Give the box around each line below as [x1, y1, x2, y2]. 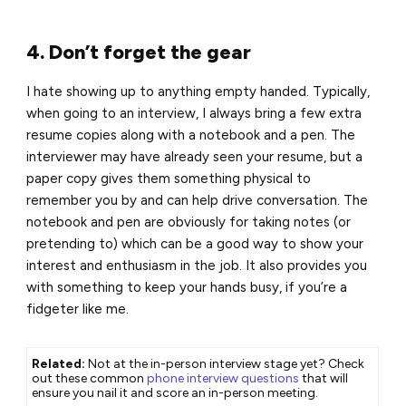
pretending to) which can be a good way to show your [26, 236, 364, 253]
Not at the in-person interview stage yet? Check [85, 356, 365, 372]
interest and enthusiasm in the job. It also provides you [26, 257, 368, 275]
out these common [32, 371, 148, 387]
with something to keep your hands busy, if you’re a [26, 279, 348, 296]
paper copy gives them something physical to [26, 170, 312, 188]
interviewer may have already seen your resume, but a [26, 149, 363, 166]
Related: [32, 356, 86, 372]
